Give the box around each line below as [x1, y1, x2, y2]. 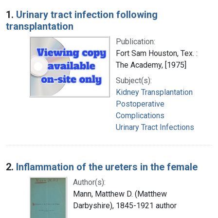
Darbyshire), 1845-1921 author [73, 200, 177, 210]
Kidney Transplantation [116, 87, 193, 97]
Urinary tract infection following [16, 8, 158, 20]
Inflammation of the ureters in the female [16, 161, 198, 173]
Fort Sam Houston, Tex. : [116, 48, 198, 58]
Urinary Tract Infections [116, 122, 194, 132]
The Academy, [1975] [116, 60, 186, 70]
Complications [116, 110, 164, 120]
